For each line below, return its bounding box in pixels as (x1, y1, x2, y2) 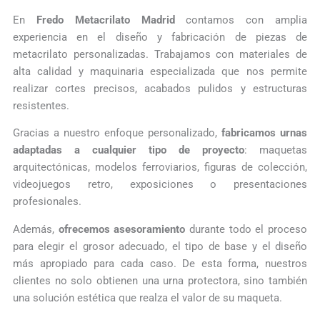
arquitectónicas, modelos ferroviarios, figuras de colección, (12, 161, 308, 174)
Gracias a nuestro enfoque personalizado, (12, 126, 222, 140)
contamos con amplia (174, 13, 308, 26)
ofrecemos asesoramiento (58, 222, 186, 236)
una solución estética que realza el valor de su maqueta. (12, 291, 282, 304)
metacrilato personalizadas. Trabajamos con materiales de (12, 47, 308, 61)
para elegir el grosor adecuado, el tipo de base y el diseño (12, 239, 308, 253)
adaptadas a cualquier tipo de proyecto (12, 144, 245, 157)
